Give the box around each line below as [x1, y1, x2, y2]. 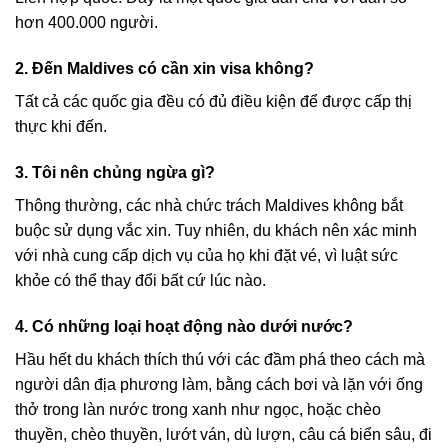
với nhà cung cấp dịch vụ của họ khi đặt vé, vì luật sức [15, 246, 398, 264]
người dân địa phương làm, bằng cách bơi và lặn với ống [15, 375, 423, 393]
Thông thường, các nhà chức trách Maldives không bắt [15, 196, 403, 214]
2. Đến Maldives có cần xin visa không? [15, 59, 314, 77]
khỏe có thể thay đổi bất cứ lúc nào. [15, 271, 266, 289]
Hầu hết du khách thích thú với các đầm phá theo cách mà [15, 350, 425, 368]
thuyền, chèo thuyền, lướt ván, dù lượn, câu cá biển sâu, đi [15, 425, 432, 443]
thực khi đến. [15, 117, 107, 135]
